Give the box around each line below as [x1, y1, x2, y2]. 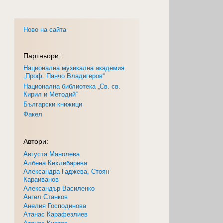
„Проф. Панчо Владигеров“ [23, 72, 105, 80]
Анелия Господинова [23, 202, 87, 210]
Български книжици [23, 101, 83, 109]
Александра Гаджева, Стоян [23, 168, 110, 176]
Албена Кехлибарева [23, 159, 88, 167]
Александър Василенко [23, 184, 95, 192]
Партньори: [23, 51, 61, 60]
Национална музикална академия [23, 64, 125, 72]
